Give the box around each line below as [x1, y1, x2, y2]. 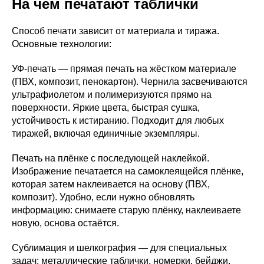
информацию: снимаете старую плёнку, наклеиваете [12, 204, 241, 215]
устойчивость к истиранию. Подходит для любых [12, 115, 224, 126]
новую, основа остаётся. [12, 217, 119, 228]
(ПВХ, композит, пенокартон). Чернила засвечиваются [12, 76, 247, 87]
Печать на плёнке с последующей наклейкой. [12, 153, 209, 163]
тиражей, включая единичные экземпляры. [12, 128, 200, 138]
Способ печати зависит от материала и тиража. [12, 25, 219, 36]
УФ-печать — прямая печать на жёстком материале [12, 63, 236, 74]
